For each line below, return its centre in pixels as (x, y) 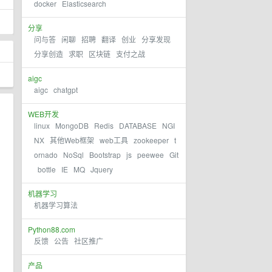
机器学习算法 (56, 205)
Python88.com (52, 229)
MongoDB (73, 125)
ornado (46, 155)
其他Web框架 (72, 140)
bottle (47, 169)
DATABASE (138, 125)
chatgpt (66, 90)
